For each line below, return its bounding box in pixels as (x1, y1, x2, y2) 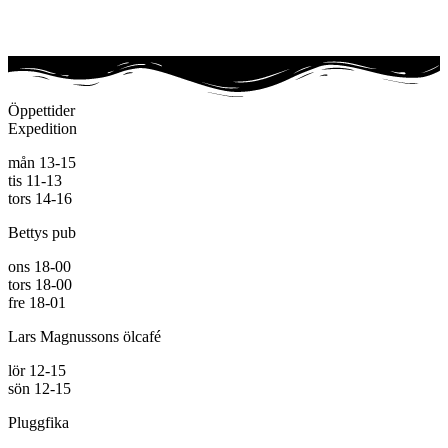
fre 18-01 (8, 294, 66, 312)
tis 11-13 (8, 172, 62, 190)
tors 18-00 (8, 276, 72, 294)
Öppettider (8, 102, 75, 120)
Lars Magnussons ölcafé (8, 328, 161, 346)
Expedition (8, 120, 77, 138)
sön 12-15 (8, 380, 71, 398)
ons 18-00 (8, 258, 71, 276)
